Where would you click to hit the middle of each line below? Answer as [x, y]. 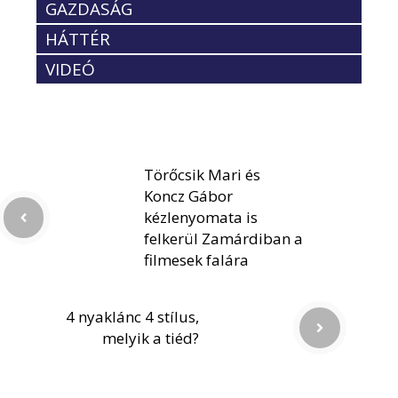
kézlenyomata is [201, 217]
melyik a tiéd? [151, 338]
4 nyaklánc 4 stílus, [132, 316]
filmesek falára [196, 259]
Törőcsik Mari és [202, 174]
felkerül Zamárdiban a [223, 238]
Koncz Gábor [188, 195]
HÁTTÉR [78, 39]
